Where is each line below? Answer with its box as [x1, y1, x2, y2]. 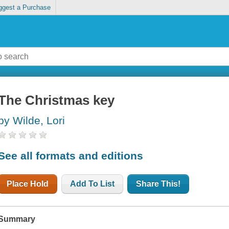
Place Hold [7, 179, 49, 188]
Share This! [136, 179, 181, 188]
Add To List [70, 179, 115, 188]
